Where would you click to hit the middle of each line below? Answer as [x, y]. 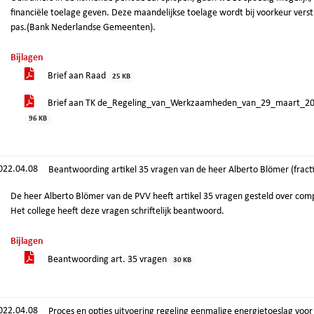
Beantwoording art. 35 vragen [107, 260]
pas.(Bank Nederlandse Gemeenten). [83, 28]
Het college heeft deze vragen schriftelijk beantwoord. [117, 211]
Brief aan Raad [77, 76]
